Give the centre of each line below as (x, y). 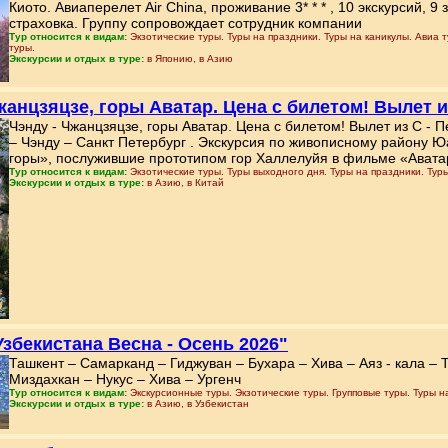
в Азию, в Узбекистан (198, 403)
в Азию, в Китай (185, 182)
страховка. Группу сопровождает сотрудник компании (185, 23)
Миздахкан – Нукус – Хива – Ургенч (125, 379)
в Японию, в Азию (190, 58)
